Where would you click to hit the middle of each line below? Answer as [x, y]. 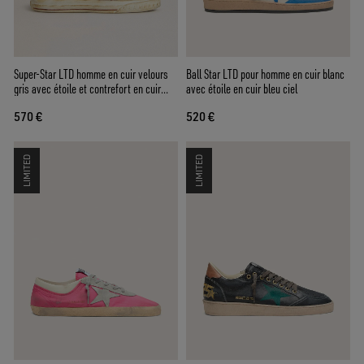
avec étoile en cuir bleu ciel [242, 88]
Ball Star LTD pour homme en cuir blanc [265, 74]
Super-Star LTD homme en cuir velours [91, 74]
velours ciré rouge [50, 103]
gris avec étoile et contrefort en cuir [87, 88]
